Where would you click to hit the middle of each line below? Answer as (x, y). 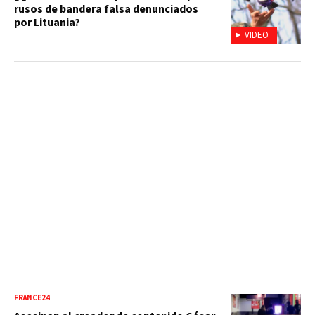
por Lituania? (47, 23)
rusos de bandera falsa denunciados (106, 9)
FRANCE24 (32, 298)
